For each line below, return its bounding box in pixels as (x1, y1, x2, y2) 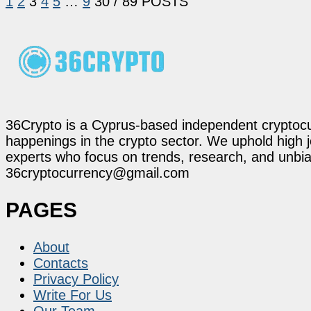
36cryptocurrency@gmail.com (6, 165, 190, 181)
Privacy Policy (33, 271, 119, 287)
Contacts (33, 255, 88, 271)
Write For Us (33, 287, 112, 303)
